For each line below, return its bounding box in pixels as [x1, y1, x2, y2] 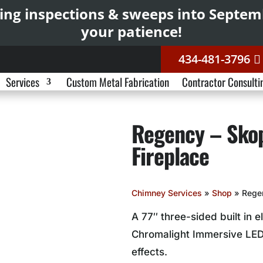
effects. [131, 245, 167, 258]
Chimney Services [131, 187, 202, 198]
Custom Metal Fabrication [66, 73, 169, 90]
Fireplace [131, 139, 209, 172]
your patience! [81, 22, 182, 41]
